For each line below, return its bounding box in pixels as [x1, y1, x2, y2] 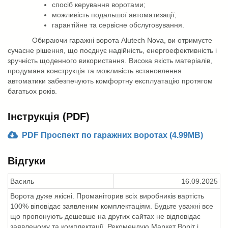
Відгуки [8, 155, 45, 166]
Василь [10, 177, 34, 185]
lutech [126, 36, 145, 44]
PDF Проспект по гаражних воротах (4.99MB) [22, 131, 203, 140]
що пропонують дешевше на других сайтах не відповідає [10, 212, 201, 220]
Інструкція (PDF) [8, 110, 90, 122]
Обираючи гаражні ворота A [32, 36, 126, 44]
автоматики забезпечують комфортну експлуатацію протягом [8, 76, 213, 85]
